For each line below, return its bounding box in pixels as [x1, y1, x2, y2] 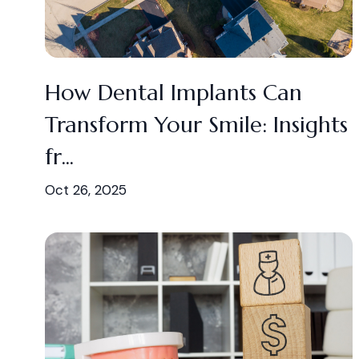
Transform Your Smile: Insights [45, 111, 348, 139]
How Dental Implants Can [45, 79, 302, 107]
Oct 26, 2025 [45, 181, 127, 199]
